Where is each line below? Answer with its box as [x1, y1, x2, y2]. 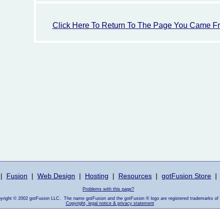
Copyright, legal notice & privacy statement [65, 201, 154, 206]
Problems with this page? [82, 187, 134, 192]
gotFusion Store [162, 172, 211, 180]
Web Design [37, 172, 75, 180]
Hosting [85, 172, 109, 180]
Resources [118, 172, 152, 180]
